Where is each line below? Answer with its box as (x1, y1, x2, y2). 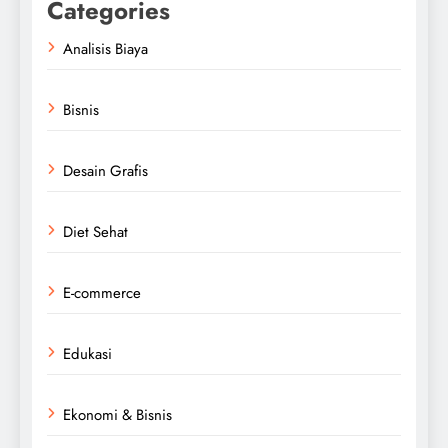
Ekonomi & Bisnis (63, 403, 172, 426)
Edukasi (63, 342, 112, 365)
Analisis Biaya (63, 37, 148, 60)
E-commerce (63, 281, 141, 304)
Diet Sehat (63, 220, 128, 243)
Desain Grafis (63, 159, 148, 182)
